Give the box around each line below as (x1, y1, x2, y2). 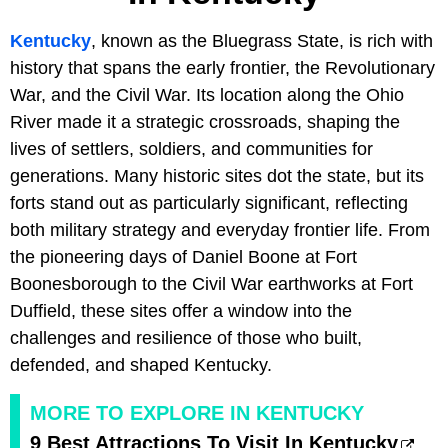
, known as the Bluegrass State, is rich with (91, 30, 433, 51)
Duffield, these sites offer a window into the (10, 300, 352, 321)
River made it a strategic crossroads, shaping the (10, 111, 400, 132)
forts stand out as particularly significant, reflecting (10, 192, 408, 213)
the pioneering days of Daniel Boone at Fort (10, 246, 357, 267)
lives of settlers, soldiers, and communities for (10, 138, 373, 159)
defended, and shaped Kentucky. (10, 354, 272, 375)
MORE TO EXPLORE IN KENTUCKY (30, 401, 364, 424)
